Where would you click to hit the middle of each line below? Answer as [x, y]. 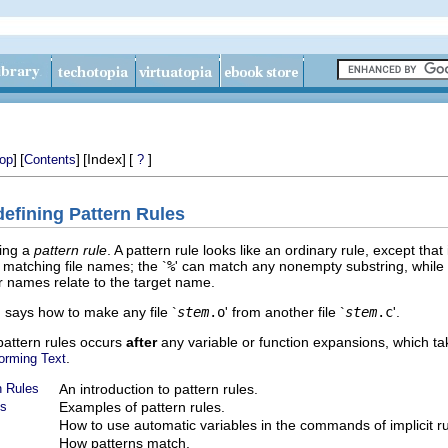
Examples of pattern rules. [142, 406]
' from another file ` [285, 311]
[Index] [104, 159]
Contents [50, 159]
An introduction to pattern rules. [158, 388]
